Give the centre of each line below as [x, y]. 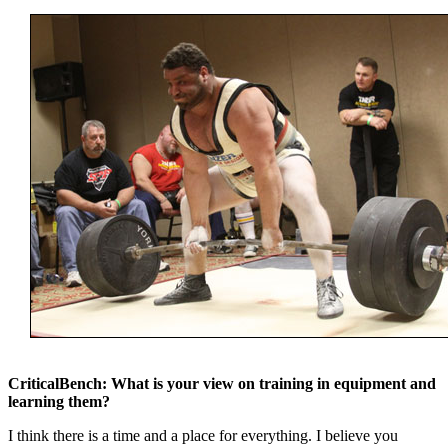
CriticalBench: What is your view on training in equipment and [222, 383]
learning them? [59, 401]
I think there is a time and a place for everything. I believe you [203, 435]
